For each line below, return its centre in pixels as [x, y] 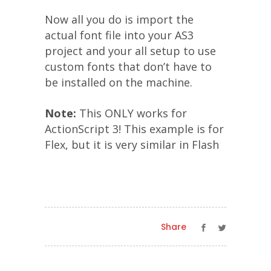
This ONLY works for [132, 113]
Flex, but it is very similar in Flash [132, 145]
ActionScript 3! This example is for [134, 129]
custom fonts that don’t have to [128, 67]
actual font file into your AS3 [119, 35]
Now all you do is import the [119, 19]
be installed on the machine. [119, 82]
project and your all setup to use [130, 51]
